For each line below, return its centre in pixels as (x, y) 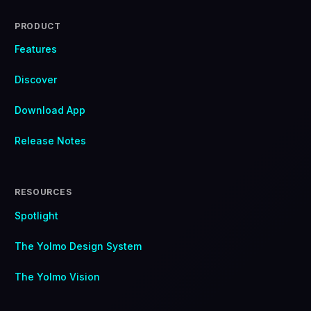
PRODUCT (37, 26)
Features (35, 49)
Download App (50, 110)
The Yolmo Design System (78, 246)
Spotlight (36, 216)
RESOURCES (43, 192)
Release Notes (50, 140)
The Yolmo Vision (57, 276)
